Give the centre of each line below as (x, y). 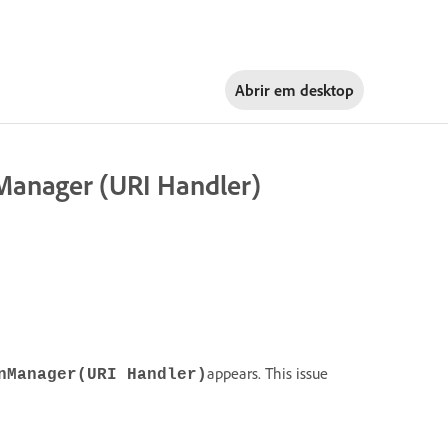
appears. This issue (267, 372)
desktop (326, 89)
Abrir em (267, 89)
